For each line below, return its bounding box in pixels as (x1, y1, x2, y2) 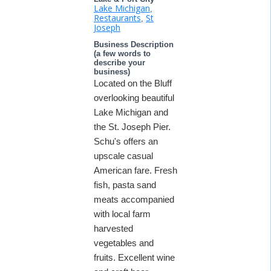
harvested (94, 223, 133, 233)
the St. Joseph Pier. (94, 122, 171, 132)
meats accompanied (94, 194, 174, 204)
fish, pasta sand (94, 180, 156, 190)
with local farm (94, 209, 151, 219)
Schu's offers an (94, 136, 158, 146)
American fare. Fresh (94, 165, 177, 175)
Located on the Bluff (94, 78, 172, 88)
